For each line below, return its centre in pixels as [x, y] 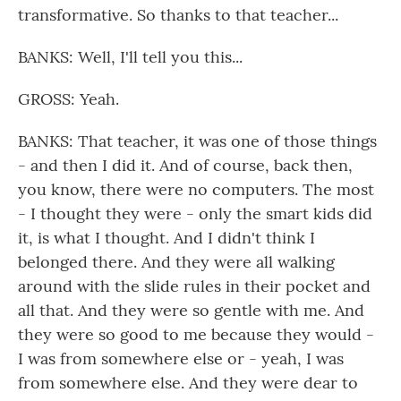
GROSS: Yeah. [68, 99]
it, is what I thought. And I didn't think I [166, 238]
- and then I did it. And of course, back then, [185, 165]
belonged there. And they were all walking [176, 262]
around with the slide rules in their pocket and [194, 286]
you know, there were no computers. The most [196, 189]
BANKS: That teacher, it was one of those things [197, 141]
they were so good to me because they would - [196, 334]
